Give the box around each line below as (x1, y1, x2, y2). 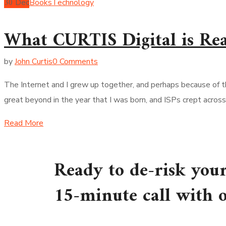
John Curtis (15, 55, 52, 67)
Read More (4, 117, 43, 129)
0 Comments (52, 55, 98, 67)
